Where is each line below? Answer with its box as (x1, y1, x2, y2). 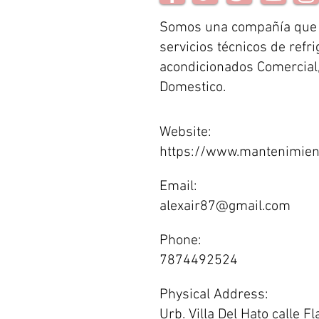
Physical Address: (159, 286, 268, 303)
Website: (159, 124, 211, 141)
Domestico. (159, 79, 226, 96)
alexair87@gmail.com (159, 198, 291, 215)
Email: (159, 178, 197, 195)
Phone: (159, 232, 202, 249)
